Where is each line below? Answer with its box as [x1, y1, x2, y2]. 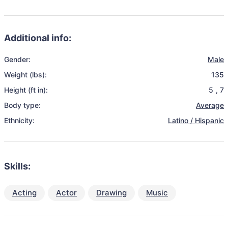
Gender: [4, 55, 31, 64]
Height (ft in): [4, 85, 48, 94]
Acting [12, 188, 37, 197]
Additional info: [4, 33, 71, 43]
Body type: [4, 101, 41, 109]
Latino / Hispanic [168, 116, 224, 125]
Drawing [96, 188, 127, 197]
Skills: [4, 161, 31, 172]
